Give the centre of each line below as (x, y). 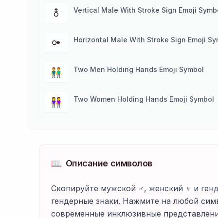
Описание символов (109, 163)
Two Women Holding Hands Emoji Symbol (144, 99)
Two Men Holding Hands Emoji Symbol (139, 69)
